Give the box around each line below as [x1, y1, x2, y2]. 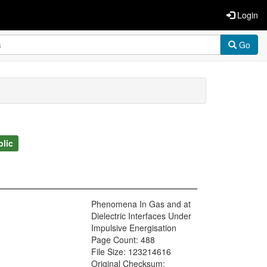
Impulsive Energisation [91, 222, 176, 234]
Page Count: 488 [91, 234, 155, 246]
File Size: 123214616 [91, 246, 171, 258]
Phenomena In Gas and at [91, 198, 191, 210]
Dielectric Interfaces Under [91, 210, 191, 222]
